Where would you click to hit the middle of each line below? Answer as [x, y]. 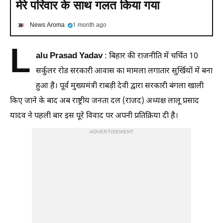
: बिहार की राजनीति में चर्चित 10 [150, 56]
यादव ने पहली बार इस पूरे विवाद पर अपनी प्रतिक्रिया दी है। [94, 116]
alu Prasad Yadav [69, 56]
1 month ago [90, 25]
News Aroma [47, 25]
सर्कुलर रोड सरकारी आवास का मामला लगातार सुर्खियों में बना [124, 71]
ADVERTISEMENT [111, 132]
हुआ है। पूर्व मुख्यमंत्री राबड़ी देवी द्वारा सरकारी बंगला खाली [120, 86]
